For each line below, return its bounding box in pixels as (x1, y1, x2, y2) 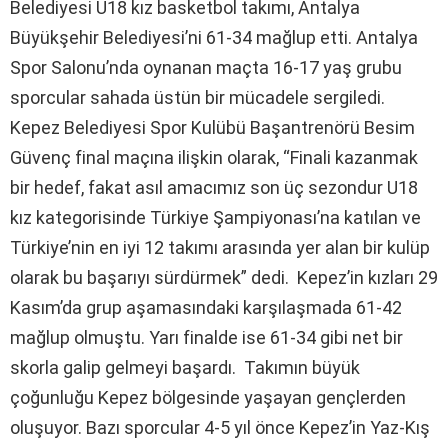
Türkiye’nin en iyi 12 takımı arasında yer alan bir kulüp (10, 236, 430, 258)
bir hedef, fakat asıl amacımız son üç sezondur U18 (10, 176, 418, 198)
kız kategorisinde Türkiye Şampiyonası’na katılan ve (10, 206, 421, 228)
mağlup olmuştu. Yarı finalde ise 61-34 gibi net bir (10, 326, 403, 348)
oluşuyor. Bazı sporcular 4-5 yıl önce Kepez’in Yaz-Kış (10, 416, 430, 438)
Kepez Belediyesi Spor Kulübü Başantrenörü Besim (10, 116, 415, 138)
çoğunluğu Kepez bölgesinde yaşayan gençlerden (10, 386, 406, 408)
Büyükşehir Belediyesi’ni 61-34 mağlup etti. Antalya (10, 26, 418, 48)
